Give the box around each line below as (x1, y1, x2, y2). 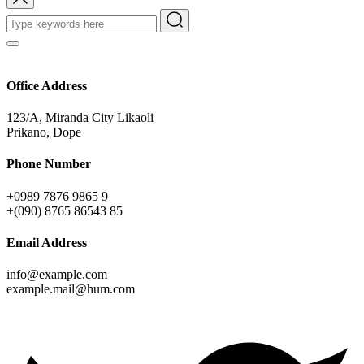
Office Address (6, 78, 87, 93)
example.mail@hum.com (6, 282, 135, 297)
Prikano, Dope (6, 125, 81, 140)
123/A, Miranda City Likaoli (6, 110, 154, 125)
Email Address (6, 235, 87, 249)
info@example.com (6, 267, 107, 282)
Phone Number (6, 157, 91, 171)
